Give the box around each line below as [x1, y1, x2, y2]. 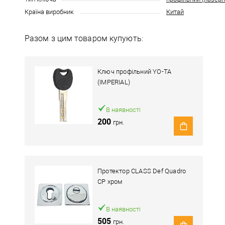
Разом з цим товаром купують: [25, 34, 143, 43]
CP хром [97, 178, 123, 185]
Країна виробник [25, 8, 74, 16]
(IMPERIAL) [97, 78, 130, 86]
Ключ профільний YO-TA [97, 68, 172, 75]
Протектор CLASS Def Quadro [97, 167, 186, 175]
